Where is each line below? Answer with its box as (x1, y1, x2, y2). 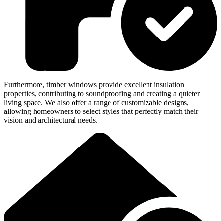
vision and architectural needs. (4, 116, 98, 125)
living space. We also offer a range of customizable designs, (4, 98, 189, 107)
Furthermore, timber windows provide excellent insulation (4, 80, 184, 89)
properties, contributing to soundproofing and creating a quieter (4, 89, 200, 98)
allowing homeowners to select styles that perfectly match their (4, 107, 198, 116)
